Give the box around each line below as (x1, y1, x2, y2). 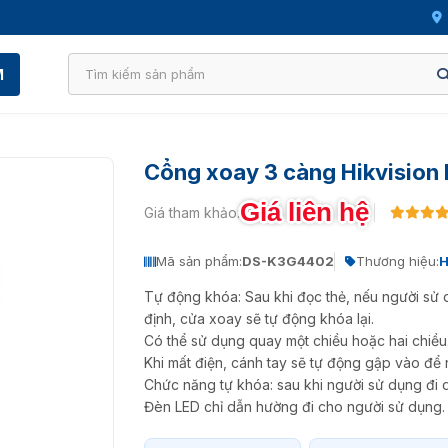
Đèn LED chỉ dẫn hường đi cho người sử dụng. (144, 398, 445, 415)
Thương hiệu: (356, 253, 439, 269)
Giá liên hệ (240, 197, 369, 227)
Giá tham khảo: (144, 204, 240, 221)
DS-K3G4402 (242, 253, 334, 269)
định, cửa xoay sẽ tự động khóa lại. (144, 310, 374, 327)
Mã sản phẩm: (156, 253, 242, 269)
